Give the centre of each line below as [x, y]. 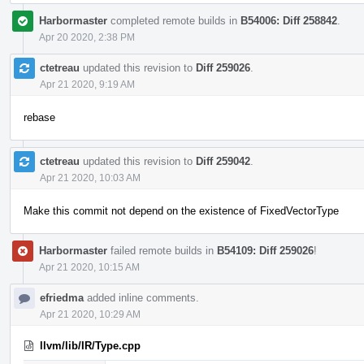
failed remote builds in [162, 250]
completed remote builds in [174, 20]
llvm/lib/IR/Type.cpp [90, 345]
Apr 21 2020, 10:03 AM [90, 178]
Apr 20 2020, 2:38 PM [87, 37]
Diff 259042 [223, 161]
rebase [39, 117]
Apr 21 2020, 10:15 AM [89, 267]
